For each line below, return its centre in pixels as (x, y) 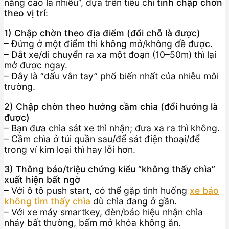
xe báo (204, 191)
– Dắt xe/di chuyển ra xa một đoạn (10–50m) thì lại (110, 54)
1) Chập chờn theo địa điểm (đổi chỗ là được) (102, 33)
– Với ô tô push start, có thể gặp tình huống (97, 191)
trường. (20, 87)
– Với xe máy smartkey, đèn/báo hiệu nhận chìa (104, 212)
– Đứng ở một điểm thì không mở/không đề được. (108, 44)
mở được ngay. (36, 65)
